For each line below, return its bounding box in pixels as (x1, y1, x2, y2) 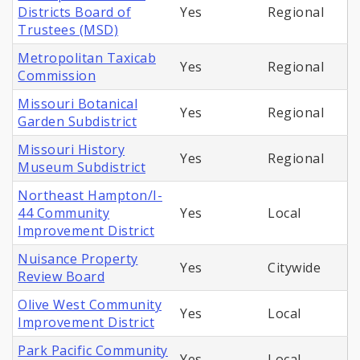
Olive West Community (18, 296, 162, 314)
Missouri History (18, 141, 125, 159)
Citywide (268, 259, 321, 277)
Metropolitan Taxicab (18, 49, 156, 67)
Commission (18, 67, 96, 85)
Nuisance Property (18, 250, 138, 268)
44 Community (18, 204, 110, 223)
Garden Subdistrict (18, 112, 137, 131)
